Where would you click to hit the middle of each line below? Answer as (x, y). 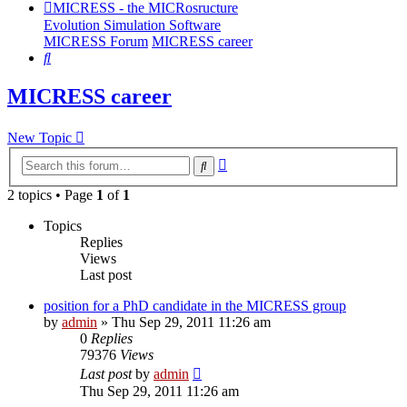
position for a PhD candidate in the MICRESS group (195, 305)
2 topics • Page (52, 194)
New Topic (40, 138)
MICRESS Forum (96, 42)
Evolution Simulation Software (132, 25)
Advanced (256, 161)
